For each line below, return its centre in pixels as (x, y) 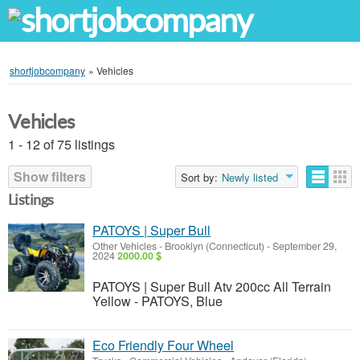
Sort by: (199, 177)
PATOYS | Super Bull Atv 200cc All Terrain (212, 286)
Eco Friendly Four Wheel (163, 345)
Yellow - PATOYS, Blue (157, 301)
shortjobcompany (47, 70)
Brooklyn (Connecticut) (215, 246)
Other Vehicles (125, 246)
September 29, (303, 246)
